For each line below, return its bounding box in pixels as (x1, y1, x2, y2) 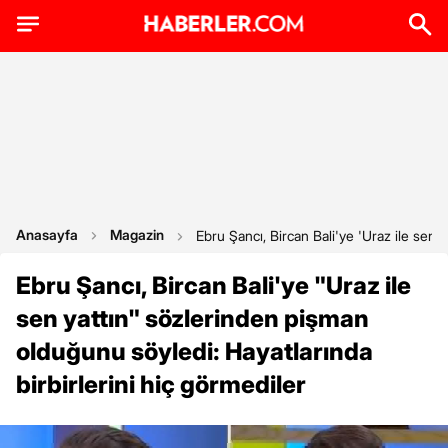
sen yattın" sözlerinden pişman (16, 304, 369, 333)
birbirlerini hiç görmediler (16, 370, 306, 399)
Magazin (110, 226, 164, 243)
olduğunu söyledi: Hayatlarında (16, 337, 373, 366)
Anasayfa (16, 226, 78, 243)
